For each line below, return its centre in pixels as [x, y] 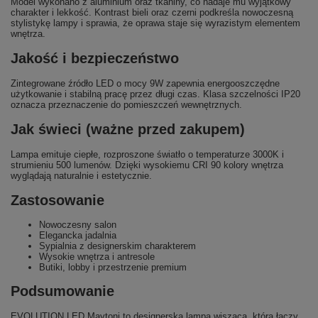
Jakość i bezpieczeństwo [95, 58]
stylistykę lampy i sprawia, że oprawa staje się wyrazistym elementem [155, 23]
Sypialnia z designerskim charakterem [117, 246]
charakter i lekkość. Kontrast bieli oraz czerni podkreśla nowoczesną [152, 12]
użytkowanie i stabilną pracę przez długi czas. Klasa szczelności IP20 [155, 94]
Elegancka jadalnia [78, 235]
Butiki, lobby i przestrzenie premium [113, 267]
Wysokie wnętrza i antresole [97, 257]
